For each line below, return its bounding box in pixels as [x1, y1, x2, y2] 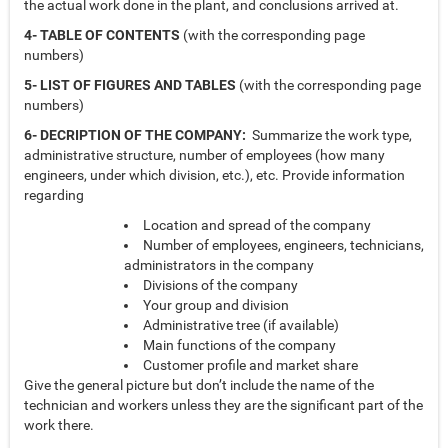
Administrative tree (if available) [143, 317, 339, 334]
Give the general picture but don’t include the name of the [24, 377, 374, 394]
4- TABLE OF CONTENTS [24, 27, 180, 44]
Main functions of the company [143, 337, 336, 354]
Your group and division [143, 297, 289, 314]
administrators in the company [124, 257, 314, 274]
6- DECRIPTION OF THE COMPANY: [24, 127, 246, 144]
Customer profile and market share [143, 357, 358, 374]
